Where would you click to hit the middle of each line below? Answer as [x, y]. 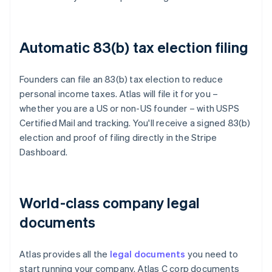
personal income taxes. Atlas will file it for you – [119, 94]
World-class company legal [110, 203]
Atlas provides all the [65, 254]
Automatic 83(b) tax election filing [134, 47]
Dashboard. [43, 152]
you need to [212, 254]
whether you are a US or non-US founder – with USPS [130, 108]
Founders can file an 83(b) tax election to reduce [121, 79]
